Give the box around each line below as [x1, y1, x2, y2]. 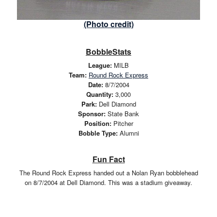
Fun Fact [92, 154, 125, 165]
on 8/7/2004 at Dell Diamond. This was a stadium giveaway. [25, 178, 192, 187]
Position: [84, 118, 111, 128]
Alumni [117, 128, 139, 138]
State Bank [106, 108, 139, 118]
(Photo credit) [83, 18, 134, 30]
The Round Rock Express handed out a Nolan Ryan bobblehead [19, 168, 198, 178]
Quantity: [86, 89, 113, 99]
